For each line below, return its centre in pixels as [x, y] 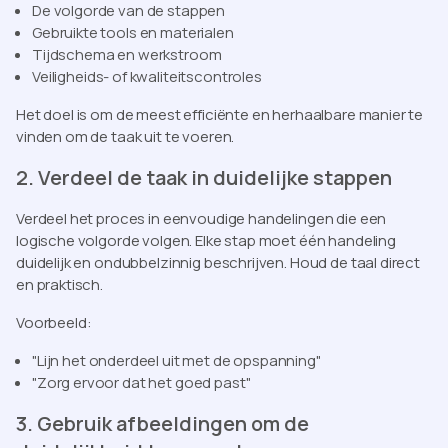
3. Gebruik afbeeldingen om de [162, 423]
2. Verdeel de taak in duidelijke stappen [204, 177]
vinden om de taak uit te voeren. [125, 136]
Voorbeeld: [54, 322]
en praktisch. [60, 284]
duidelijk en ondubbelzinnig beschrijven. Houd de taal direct [218, 262]
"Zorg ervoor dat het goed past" [141, 382]
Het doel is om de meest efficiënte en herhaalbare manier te [220, 114]
